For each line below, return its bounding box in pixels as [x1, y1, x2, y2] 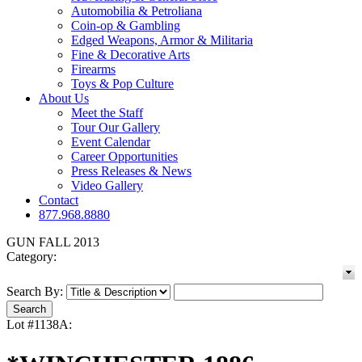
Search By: [6, 284, 63, 299]
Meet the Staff [71, 106, 143, 120]
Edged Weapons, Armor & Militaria [71, 33, 253, 48]
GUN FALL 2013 [6, 235, 99, 250]
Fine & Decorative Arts [71, 48, 190, 62]
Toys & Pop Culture [71, 77, 174, 91]
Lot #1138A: [6, 318, 72, 332]
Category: [6, 250, 57, 264]
